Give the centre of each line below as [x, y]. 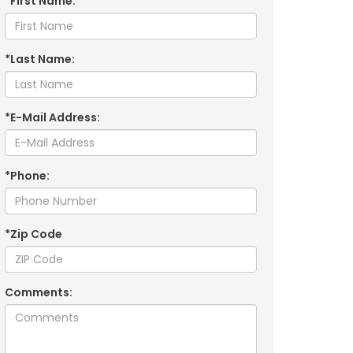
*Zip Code [33, 234]
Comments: [39, 292]
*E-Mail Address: [52, 117]
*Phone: [27, 176]
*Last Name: [40, 59]
